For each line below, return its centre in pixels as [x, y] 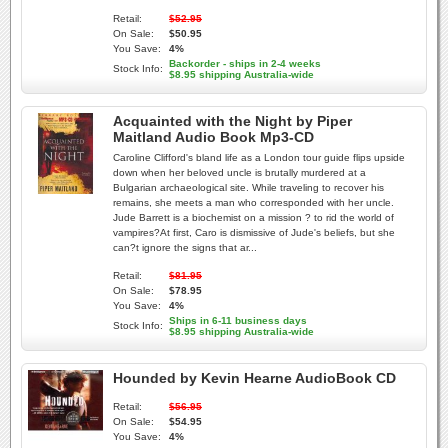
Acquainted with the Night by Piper [232, 121]
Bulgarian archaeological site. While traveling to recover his [248, 187]
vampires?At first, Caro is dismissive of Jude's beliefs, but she [254, 232]
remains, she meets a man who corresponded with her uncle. [253, 202]
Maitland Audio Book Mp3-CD [213, 137]
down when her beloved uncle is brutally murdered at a [239, 172]
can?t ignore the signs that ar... [185, 247]
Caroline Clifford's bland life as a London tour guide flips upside [259, 157]
